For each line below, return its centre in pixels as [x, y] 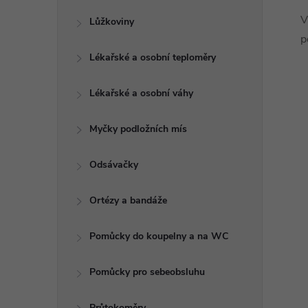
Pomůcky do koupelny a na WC [159, 236]
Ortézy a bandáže [128, 200]
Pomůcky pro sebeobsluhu [147, 272]
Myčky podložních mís [138, 129]
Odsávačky [114, 165]
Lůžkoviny [112, 22]
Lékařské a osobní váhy [141, 93]
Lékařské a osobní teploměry [153, 57]
